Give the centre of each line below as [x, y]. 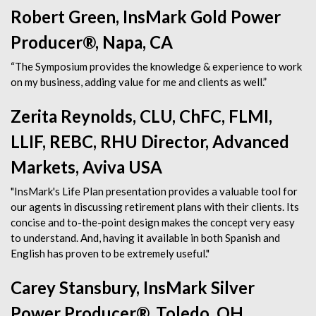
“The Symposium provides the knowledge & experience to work [156, 66]
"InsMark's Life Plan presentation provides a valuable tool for [154, 191]
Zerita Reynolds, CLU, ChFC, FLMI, [141, 116]
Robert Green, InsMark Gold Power [146, 17]
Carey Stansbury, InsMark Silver [133, 287]
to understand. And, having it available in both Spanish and [145, 238]
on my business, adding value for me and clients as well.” [139, 82]
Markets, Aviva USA [86, 167]
